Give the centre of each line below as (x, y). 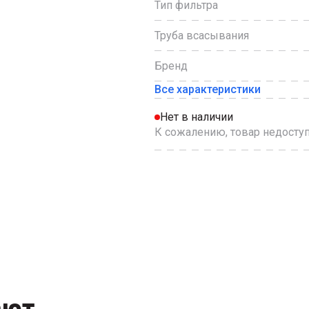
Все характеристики (208, 89)
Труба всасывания (202, 36)
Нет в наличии (197, 117)
